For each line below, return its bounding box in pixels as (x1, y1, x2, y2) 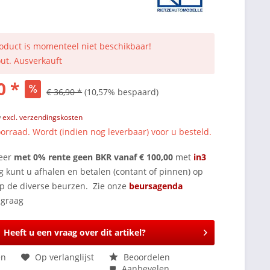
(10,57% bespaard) (84, 86, 159, 98)
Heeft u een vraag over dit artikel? (3, 226, 146, 238)
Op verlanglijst (35, 251, 95, 263)
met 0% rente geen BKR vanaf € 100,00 (11, 151, 176, 163)
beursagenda (129, 180, 186, 192)
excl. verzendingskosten (2, 111, 83, 122)
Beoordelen (121, 251, 171, 263)
